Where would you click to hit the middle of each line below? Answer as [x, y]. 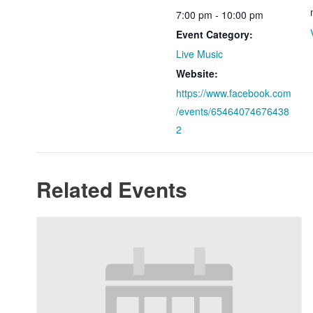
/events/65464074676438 [233, 111]
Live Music [199, 54]
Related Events [112, 189]
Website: [197, 74]
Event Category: [214, 35]
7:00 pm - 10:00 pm [220, 15]
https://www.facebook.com [234, 93]
